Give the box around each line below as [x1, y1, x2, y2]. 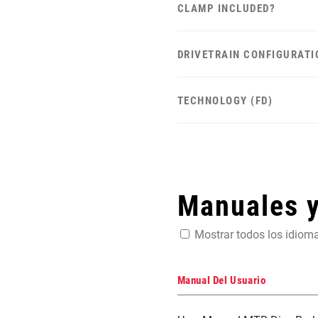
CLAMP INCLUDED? [177, 2, 276, 16]
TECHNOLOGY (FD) [177, 94, 273, 108]
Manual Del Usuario [177, 274, 266, 287]
